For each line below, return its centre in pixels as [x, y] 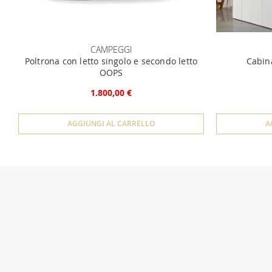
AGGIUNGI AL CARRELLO [111, 124]
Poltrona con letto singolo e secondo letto [111, 61]
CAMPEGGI [111, 49]
